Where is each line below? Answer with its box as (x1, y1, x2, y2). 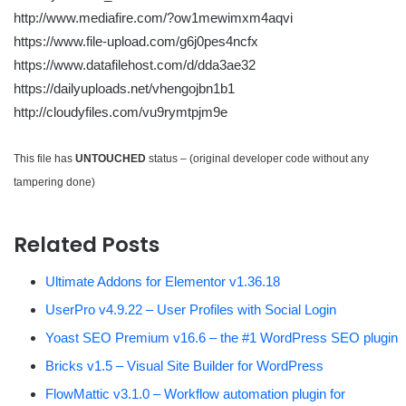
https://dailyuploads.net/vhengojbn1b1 (14, 81, 235, 97)
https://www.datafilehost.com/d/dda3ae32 (14, 57, 256, 73)
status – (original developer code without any (146, 152, 369, 166)
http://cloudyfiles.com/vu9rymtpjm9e (14, 104, 227, 121)
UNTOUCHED (75, 152, 146, 166)
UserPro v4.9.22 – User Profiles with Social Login (45, 301, 336, 317)
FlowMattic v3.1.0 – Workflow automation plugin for (45, 385, 345, 401)
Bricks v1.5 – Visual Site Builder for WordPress (45, 357, 324, 373)
